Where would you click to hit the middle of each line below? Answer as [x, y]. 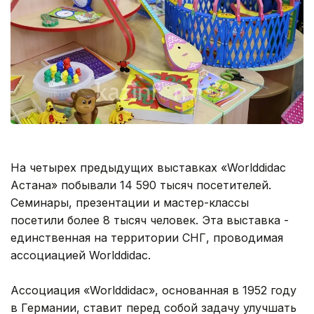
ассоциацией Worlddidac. [81, 255]
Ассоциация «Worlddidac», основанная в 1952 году [153, 291]
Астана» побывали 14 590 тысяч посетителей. [141, 185]
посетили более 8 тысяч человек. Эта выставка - [150, 220]
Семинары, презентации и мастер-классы [130, 203]
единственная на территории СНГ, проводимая [147, 238]
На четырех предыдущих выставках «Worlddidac [148, 168]
